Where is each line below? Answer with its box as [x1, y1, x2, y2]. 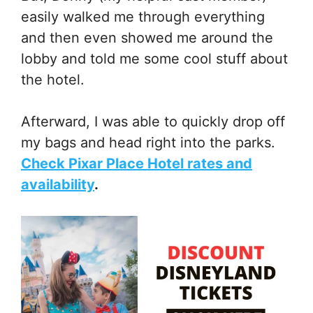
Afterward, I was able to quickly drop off [21, 112, 285, 130]
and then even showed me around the [21, 29, 273, 46]
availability [21, 175, 94, 193]
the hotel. [21, 71, 85, 88]
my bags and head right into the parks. [21, 133, 275, 151]
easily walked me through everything [21, 8, 265, 25]
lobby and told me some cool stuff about [21, 50, 288, 67]
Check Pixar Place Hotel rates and [21, 154, 252, 172]
